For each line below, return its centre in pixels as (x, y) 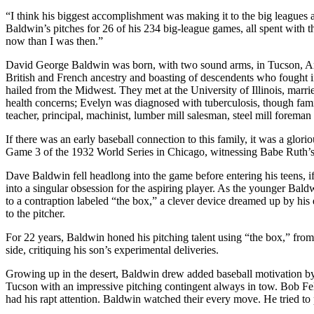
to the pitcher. (35, 213)
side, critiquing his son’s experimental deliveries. (112, 250)
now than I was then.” (54, 41)
